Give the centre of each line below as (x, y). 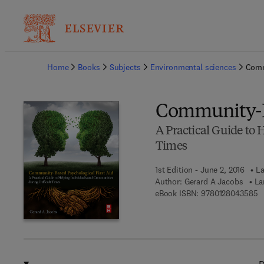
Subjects (125, 67)
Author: (168, 181)
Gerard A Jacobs (214, 181)
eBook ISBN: (177, 193)
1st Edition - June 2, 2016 (200, 170)
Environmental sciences (193, 67)
